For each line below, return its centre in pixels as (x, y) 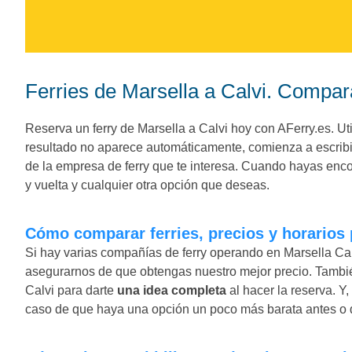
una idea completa (172, 290)
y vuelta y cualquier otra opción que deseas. (147, 185)
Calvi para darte (71, 290)
